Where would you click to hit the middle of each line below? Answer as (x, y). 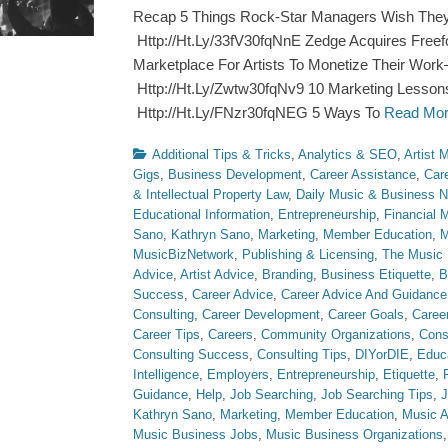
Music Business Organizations (354, 434)
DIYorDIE (382, 354)
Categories (163, 153)
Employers (238, 374)
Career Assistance (363, 174)
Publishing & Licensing (308, 254)
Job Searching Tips (377, 394)
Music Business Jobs (195, 434)
